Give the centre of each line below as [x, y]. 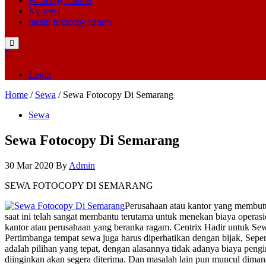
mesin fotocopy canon [70, 22]
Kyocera [45, 11]
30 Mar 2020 [29, 165]
